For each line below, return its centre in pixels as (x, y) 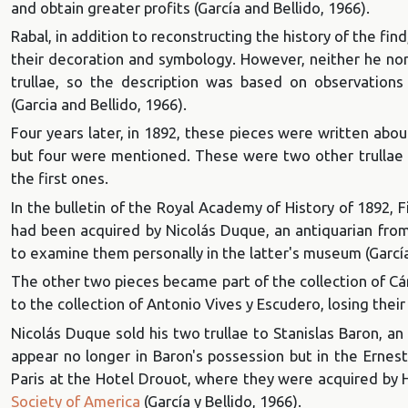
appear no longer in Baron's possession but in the (187, 355)
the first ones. (60, 178)
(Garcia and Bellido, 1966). (99, 104)
